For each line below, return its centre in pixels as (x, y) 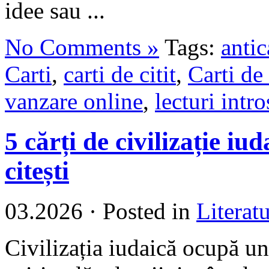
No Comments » (82, 47)
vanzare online (74, 101)
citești (37, 171)
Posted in (147, 211)
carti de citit (120, 74)
